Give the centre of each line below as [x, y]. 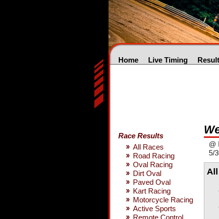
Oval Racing [153, 164]
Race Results [141, 136]
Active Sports [154, 208]
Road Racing [154, 156]
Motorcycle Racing [163, 200]
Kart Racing [152, 191]
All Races [148, 147]
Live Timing [168, 60]
